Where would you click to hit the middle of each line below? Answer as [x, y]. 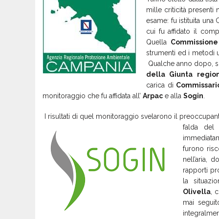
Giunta [181, 74]
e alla [173, 96]
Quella [158, 42]
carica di [161, 85]
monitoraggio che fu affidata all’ [93, 96]
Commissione [194, 42]
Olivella [197, 191]
